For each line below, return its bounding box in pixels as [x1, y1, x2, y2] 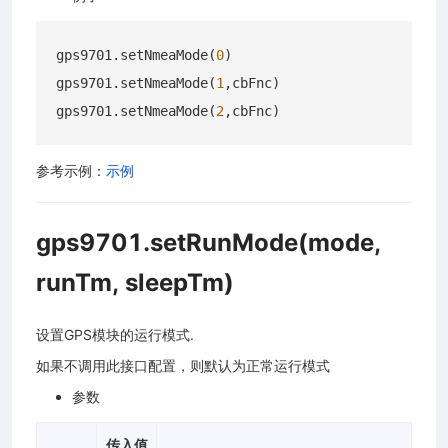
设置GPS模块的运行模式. [36, 325, 194, 343]
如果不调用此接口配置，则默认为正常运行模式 [36, 356, 330, 374]
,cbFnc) [224, 74, 280, 91]
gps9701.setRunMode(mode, [36, 227, 381, 257]
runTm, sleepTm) [36, 267, 234, 297]
